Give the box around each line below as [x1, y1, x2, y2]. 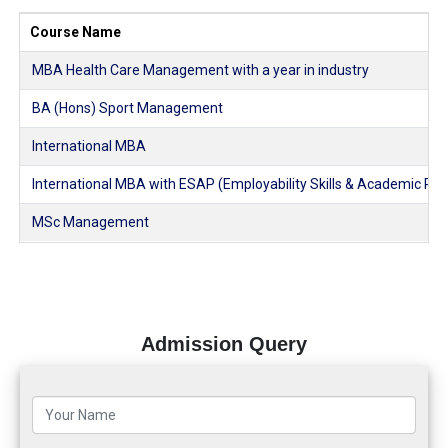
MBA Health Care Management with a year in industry [32, 62, 369, 79]
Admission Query [141, 333, 307, 356]
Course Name [30, 24, 121, 41]
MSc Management [32, 214, 149, 231]
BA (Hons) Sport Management [32, 100, 223, 117]
